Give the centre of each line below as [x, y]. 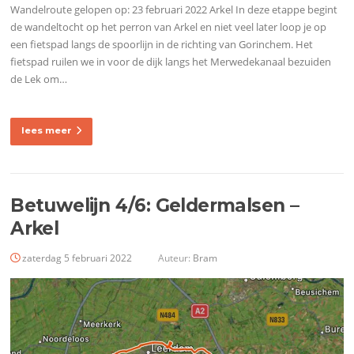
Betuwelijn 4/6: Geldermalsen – [155, 206]
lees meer [47, 131]
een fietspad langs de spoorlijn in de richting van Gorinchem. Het [162, 45]
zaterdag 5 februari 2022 [77, 258]
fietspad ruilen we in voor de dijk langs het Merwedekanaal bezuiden [171, 62]
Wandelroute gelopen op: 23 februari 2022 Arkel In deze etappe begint [174, 10]
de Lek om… [39, 79]
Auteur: [175, 258]
